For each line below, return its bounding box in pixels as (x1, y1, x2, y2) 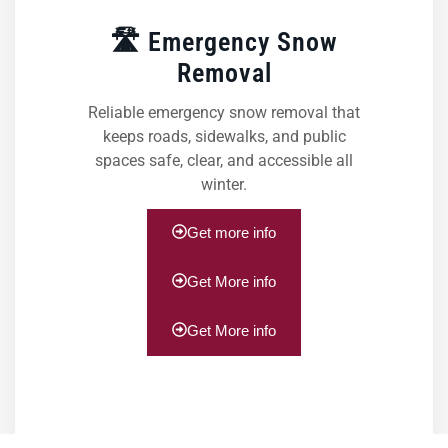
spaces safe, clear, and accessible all (95, 150, 353, 170)
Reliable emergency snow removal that (88, 102, 360, 122)
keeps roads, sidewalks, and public (102, 126, 346, 146)
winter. (201, 174, 247, 194)
